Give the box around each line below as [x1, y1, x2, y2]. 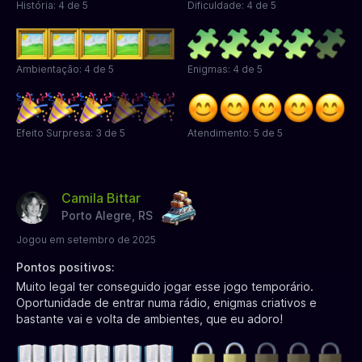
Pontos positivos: [16, 260, 115, 275]
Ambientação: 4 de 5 [16, 63, 114, 76]
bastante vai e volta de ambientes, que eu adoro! [16, 312, 283, 326]
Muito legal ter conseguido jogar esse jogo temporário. [16, 280, 314, 294]
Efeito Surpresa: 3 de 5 [16, 127, 125, 140]
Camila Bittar [61, 190, 141, 207]
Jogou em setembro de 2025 [16, 234, 156, 246]
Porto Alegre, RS [61, 208, 153, 223]
